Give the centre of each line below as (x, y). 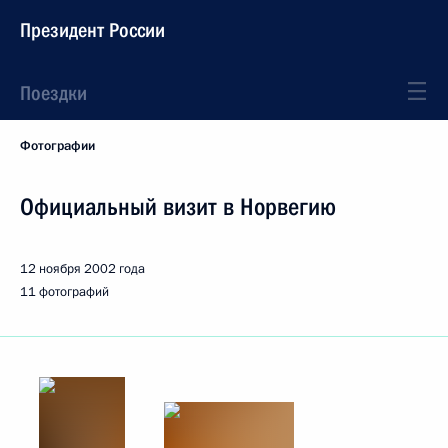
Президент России (92, 30)
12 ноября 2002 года (82, 269)
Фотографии (57, 146)
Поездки (53, 93)
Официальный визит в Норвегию (178, 207)
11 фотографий (64, 292)
